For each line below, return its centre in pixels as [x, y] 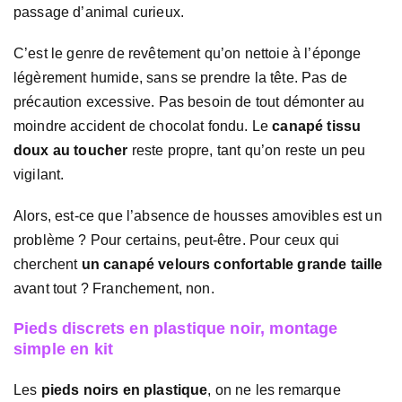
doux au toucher [71, 151]
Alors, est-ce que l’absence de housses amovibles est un [198, 216]
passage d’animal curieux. [99, 12]
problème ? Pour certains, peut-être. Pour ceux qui [177, 240]
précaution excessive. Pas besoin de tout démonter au [189, 102]
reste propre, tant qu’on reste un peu [247, 151]
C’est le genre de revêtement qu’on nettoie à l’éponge [188, 54]
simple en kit [64, 349]
